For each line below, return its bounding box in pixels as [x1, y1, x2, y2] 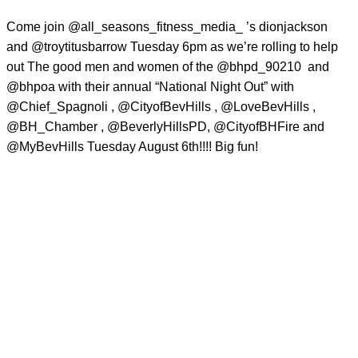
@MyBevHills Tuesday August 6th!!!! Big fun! [6, 140, 258, 154]
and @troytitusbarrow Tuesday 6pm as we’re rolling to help [6, 40, 338, 54]
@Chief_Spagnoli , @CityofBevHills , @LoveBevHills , [6, 100, 316, 114]
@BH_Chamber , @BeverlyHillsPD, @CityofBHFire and [6, 120, 324, 134]
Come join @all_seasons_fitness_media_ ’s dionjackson [6, 20, 328, 34]
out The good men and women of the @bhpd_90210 [6, 60, 301, 74]
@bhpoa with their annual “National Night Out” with [6, 80, 294, 94]
